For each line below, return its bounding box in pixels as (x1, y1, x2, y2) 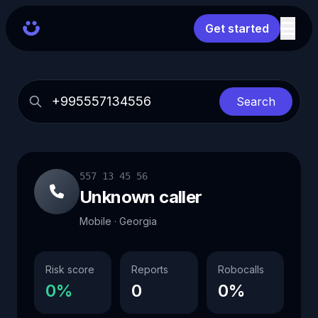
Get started (205, 21, 269, 35)
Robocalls (217, 263, 264, 275)
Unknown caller (79, 187, 202, 207)
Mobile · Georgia (79, 215, 157, 227)
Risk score (45, 263, 94, 275)
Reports (131, 263, 169, 275)
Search (236, 94, 275, 109)
